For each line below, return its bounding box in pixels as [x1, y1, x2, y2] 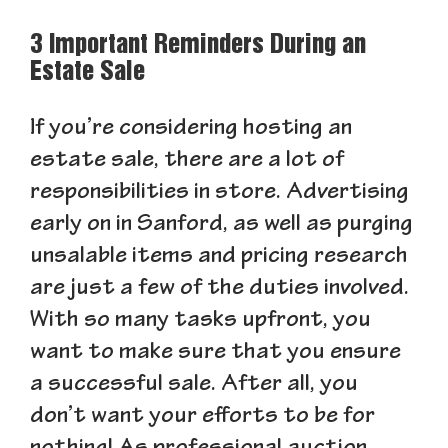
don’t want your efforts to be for [30, 405, 375, 431]
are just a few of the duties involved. [30, 277, 409, 303]
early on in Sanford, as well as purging [30, 213, 413, 239]
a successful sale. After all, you [30, 373, 358, 399]
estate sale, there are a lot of [30, 149, 344, 175]
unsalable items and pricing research [30, 245, 408, 271]
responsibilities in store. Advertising [30, 181, 409, 207]
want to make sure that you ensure [30, 341, 401, 367]
